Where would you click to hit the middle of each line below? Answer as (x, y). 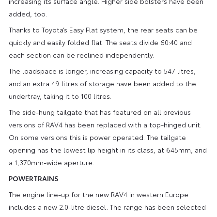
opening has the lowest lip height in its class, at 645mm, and (108, 149)
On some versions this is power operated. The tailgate (97, 137)
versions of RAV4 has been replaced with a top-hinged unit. (105, 124)
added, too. (28, 13)
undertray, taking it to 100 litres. (60, 96)
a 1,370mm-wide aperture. (51, 162)
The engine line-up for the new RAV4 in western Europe (98, 194)
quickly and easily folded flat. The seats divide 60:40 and (100, 42)
